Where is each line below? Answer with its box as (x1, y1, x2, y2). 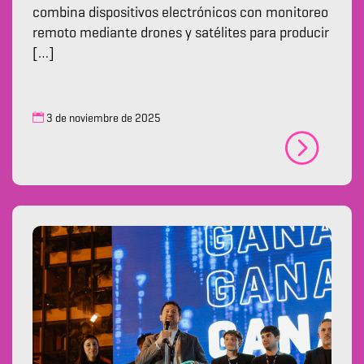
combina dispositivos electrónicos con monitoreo (32, 6, 328, 21)
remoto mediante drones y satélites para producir (32, 26, 329, 41)
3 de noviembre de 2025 (44, 113, 161, 125)
